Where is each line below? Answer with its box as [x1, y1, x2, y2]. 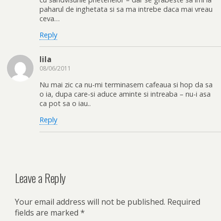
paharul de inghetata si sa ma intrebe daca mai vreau [39, 4, 213, 14]
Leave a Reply [15, 169, 66, 187]
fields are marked [15, 207, 80, 219]
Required [167, 196, 200, 208]
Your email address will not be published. [15, 196, 165, 208]
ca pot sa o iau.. [39, 98, 91, 108]
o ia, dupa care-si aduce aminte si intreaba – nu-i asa [39, 89, 211, 99]
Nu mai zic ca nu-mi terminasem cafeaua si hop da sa [39, 79, 213, 89]
